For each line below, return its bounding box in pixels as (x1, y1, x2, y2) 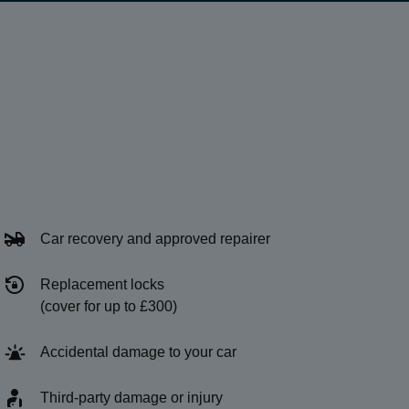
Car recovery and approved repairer (40, 231, 270, 246)
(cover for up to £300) (40, 299, 177, 314)
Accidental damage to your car (40, 344, 236, 360)
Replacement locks (40, 277, 164, 292)
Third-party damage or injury (40, 390, 223, 405)
